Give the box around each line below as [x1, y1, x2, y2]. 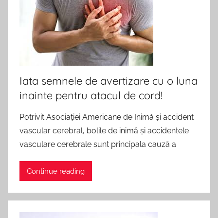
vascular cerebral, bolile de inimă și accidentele [19, 126, 189, 135]
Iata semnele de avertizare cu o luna [19, 74, 198, 88]
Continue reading [27, 166, 85, 176]
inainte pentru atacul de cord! [19, 89, 163, 102]
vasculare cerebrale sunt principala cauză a [19, 140, 176, 149]
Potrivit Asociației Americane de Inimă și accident [19, 112, 194, 122]
